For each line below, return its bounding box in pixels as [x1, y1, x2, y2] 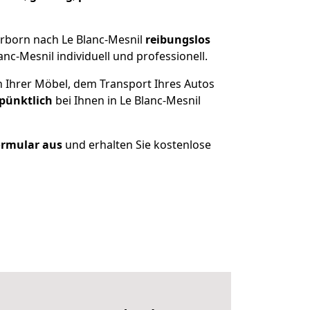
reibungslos [145, 32, 210, 47]
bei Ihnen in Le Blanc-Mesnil [53, 93, 201, 108]
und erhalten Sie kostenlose [62, 137, 211, 152]
